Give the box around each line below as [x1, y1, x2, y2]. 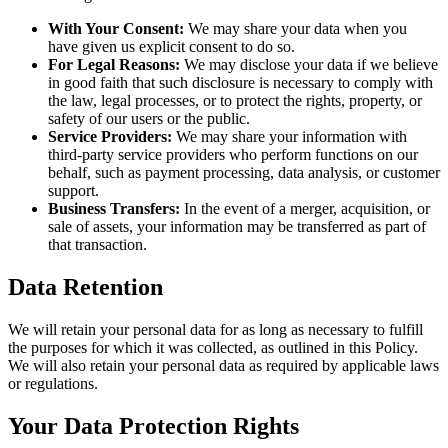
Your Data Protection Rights [8, 412, 299, 439]
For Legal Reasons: [48, 56, 180, 74]
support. [48, 182, 99, 200]
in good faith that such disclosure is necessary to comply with [48, 74, 433, 92]
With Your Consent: [48, 20, 184, 38]
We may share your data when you [184, 20, 407, 38]
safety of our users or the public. [48, 110, 250, 128]
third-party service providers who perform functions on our [48, 146, 418, 164]
